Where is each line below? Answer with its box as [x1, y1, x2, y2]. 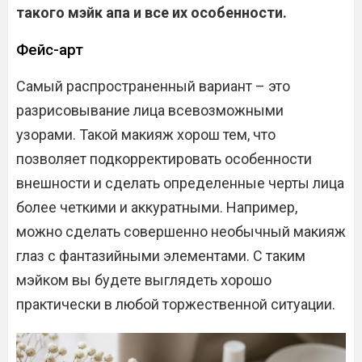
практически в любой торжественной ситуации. [16, 296, 335, 313]
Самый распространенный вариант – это [16, 78, 290, 95]
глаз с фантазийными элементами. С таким [16, 247, 305, 264]
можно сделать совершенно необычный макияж [16, 223, 346, 240]
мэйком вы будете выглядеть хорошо [16, 271, 271, 288]
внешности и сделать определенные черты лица [16, 175, 344, 192]
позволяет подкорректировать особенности [16, 150, 312, 167]
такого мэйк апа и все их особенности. [16, 4, 287, 21]
